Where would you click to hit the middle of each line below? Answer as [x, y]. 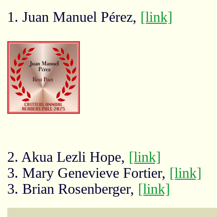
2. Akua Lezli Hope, [68, 157]
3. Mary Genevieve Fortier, [88, 173]
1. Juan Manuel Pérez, [74, 17]
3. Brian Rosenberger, [72, 189]
